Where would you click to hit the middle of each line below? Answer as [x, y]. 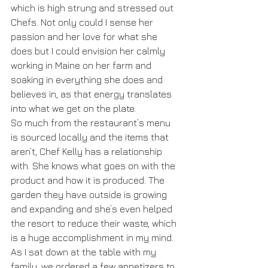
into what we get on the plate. [73, 108]
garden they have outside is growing [90, 194]
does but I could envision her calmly [89, 51]
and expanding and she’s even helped [93, 208]
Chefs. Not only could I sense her [83, 22]
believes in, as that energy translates [92, 94]
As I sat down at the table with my [85, 252]
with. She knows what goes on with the [94, 165]
